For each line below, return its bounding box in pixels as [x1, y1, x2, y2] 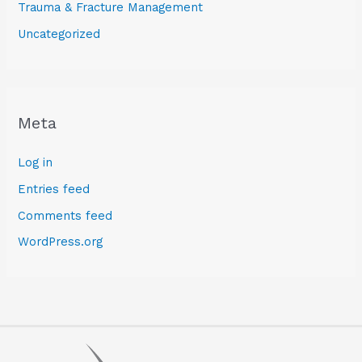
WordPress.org [18, 234, 103, 250]
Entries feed [18, 181, 90, 196]
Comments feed [18, 208, 113, 223]
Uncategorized [18, 27, 101, 42]
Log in [18, 155, 53, 170]
